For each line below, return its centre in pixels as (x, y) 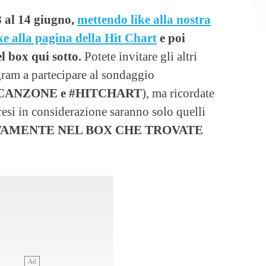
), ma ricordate (178, 93)
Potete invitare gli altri (139, 56)
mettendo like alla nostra (144, 19)
